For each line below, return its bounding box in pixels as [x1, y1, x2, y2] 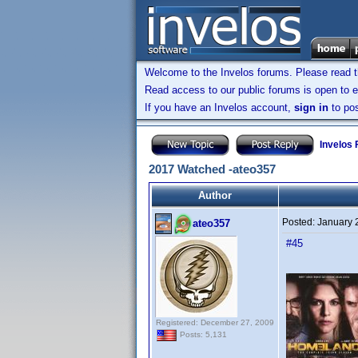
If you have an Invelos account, [145, 101, 294, 113]
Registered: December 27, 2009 [156, 318, 274, 327]
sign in [294, 101, 328, 113]
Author [198, 189, 232, 201]
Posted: [282, 217, 317, 228]
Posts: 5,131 [177, 330, 227, 340]
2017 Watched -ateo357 [149, 162, 276, 176]
